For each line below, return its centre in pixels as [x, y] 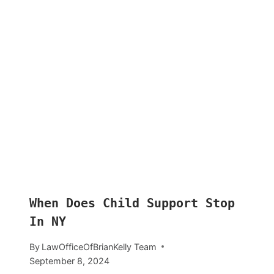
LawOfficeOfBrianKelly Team [99, 246]
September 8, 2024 [69, 261]
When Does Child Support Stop [132, 203]
